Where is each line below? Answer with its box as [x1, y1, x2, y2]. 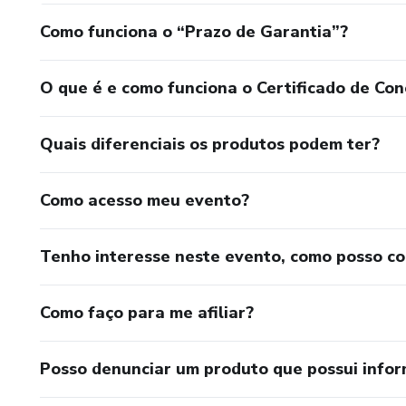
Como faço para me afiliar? [40, 301, 254, 324]
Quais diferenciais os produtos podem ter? [40, 132, 380, 155]
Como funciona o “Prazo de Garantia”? [40, 20, 348, 43]
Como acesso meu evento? [40, 188, 249, 211]
